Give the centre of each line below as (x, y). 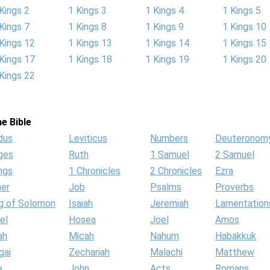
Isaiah (81, 203)
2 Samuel (235, 155)
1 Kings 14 (167, 43)
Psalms (166, 187)
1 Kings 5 (242, 11)
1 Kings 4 (165, 11)
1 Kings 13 (90, 43)
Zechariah (89, 252)
